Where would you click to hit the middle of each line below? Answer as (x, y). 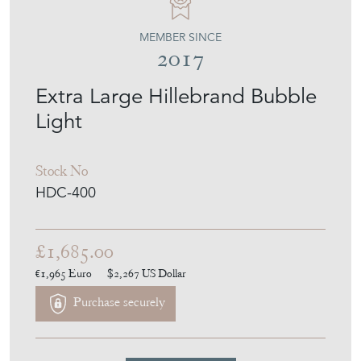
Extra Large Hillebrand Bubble (176, 95)
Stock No (62, 170)
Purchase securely (118, 303)
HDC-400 (66, 192)
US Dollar (164, 273)
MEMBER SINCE (180, 37)
